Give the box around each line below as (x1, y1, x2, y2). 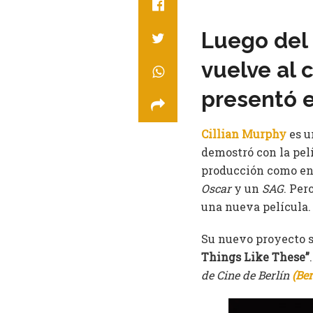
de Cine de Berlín (201, 267, 292, 282)
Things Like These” (201, 249, 310, 264)
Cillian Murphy (201, 126, 286, 141)
